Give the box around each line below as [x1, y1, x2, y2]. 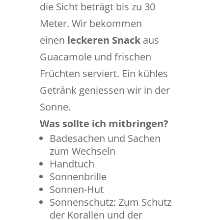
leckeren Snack [64, 33, 140, 47]
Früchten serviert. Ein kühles [39, 67, 168, 80]
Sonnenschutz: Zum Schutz [49, 195, 171, 209]
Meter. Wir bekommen [39, 17, 142, 30]
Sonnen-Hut [49, 183, 104, 196]
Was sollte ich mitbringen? [39, 117, 168, 130]
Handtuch [49, 157, 94, 170]
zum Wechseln [49, 144, 115, 158]
